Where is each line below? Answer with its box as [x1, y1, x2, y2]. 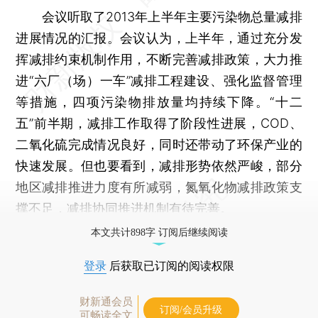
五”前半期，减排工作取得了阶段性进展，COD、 [16, 115, 302, 131]
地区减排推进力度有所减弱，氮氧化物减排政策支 [16, 179, 302, 194]
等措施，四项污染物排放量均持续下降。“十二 [16, 94, 302, 109]
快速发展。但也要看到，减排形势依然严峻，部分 [16, 158, 302, 173]
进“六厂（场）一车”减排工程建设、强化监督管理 [16, 72, 302, 88]
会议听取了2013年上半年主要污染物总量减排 [16, 9, 302, 24]
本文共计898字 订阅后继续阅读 [90, 226, 228, 238]
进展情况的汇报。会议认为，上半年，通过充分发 [16, 30, 302, 45]
